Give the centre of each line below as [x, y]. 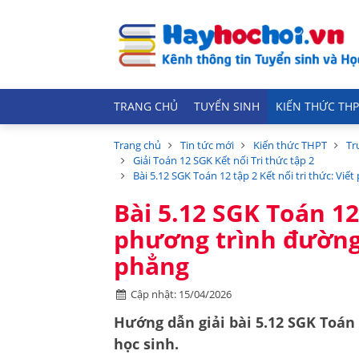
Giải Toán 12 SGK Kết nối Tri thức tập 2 [224, 160]
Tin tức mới [207, 145]
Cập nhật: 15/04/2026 [182, 294]
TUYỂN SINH [227, 107]
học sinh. [146, 344]
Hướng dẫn [154, 322]
